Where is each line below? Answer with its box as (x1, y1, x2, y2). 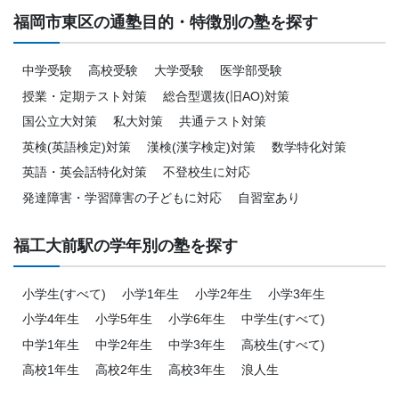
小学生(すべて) (22, 286, 106, 301)
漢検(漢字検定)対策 (147, 139, 256, 154)
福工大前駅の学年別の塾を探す (13, 236, 238, 255)
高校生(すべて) (241, 337, 325, 352)
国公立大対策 (22, 114, 97, 129)
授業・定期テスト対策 (22, 88, 147, 103)
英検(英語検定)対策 (22, 139, 131, 154)
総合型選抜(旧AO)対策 (163, 88, 289, 103)
